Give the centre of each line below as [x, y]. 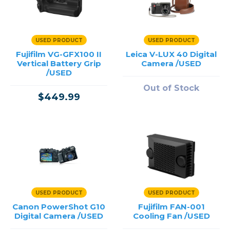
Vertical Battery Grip [59, 63]
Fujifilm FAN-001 [171, 207]
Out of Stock [171, 88]
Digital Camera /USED [59, 216]
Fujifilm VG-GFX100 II [59, 54]
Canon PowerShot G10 [59, 207]
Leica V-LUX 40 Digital [171, 54]
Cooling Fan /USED [171, 216]
